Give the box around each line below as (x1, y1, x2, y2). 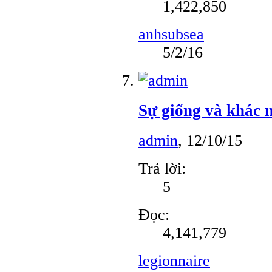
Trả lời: (138, 159, 186, 177)
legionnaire (138, 251, 210, 270)
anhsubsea (138, 25, 204, 44)
